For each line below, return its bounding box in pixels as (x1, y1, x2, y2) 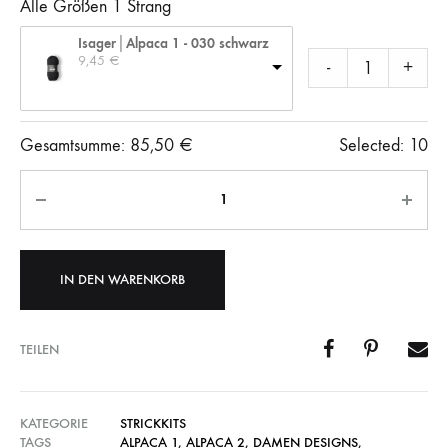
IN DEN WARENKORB (60, 270, 185, 288)
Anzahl (20, 167, 68, 189)
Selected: (339, 134, 404, 156)
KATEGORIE (20, 414, 88, 432)
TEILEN (20, 341, 59, 359)
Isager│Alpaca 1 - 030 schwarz (78, 34, 269, 52)
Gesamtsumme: (20, 134, 130, 156)
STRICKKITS (120, 414, 186, 432)
